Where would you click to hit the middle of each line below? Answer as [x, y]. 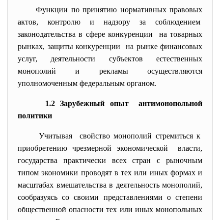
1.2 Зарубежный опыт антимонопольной [124, 103]
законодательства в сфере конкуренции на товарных [110, 34]
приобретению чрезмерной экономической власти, [110, 148]
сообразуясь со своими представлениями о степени [110, 197]
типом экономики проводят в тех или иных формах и [110, 173]
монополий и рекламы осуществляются [110, 71]
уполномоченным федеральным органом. [87, 83]
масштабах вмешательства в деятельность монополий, [110, 185]
